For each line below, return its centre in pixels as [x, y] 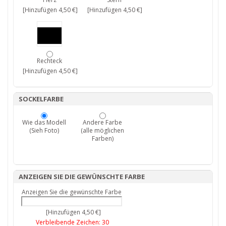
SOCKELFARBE [41, 99]
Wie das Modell [44, 123]
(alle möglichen [102, 131]
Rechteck [49, 61]
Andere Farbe [102, 123]
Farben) [102, 139]
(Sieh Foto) [44, 131]
